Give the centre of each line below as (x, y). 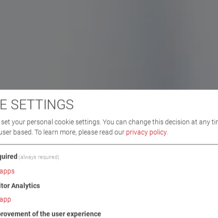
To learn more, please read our (80, 132)
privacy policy (146, 132)
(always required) (39, 157)
